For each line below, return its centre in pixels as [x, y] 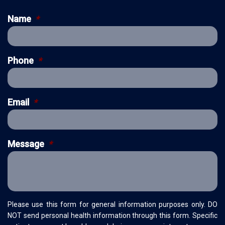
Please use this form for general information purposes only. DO [113, 204]
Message [26, 144]
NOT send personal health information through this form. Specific [113, 215]
